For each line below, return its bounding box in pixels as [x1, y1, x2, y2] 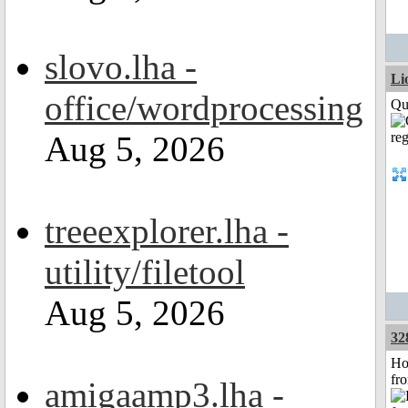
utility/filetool [45, 252, 245, 291]
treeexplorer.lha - [45, 211, 289, 250]
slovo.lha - [45, 47, 197, 87]
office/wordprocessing [45, 88, 363, 127]
